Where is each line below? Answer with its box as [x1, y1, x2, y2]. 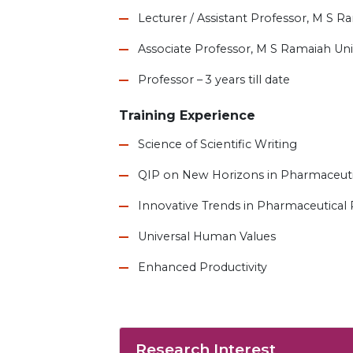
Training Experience [119, 107, 256, 123]
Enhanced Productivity [138, 259, 268, 274]
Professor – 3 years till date [138, 72, 291, 87]
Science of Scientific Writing [138, 136, 298, 151]
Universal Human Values [138, 229, 277, 243]
